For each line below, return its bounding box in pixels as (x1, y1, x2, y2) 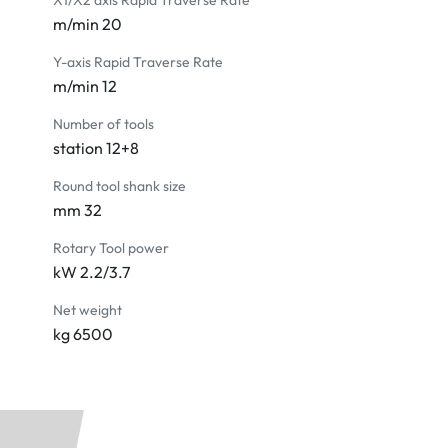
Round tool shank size (52, 177, 186, 196)
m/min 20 (52, 14, 122, 35)
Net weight (52, 301, 122, 320)
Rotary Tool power (52, 239, 169, 258)
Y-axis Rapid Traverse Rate (52, 53, 223, 72)
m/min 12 (52, 76, 117, 97)
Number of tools (52, 115, 154, 134)
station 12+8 (52, 138, 139, 159)
